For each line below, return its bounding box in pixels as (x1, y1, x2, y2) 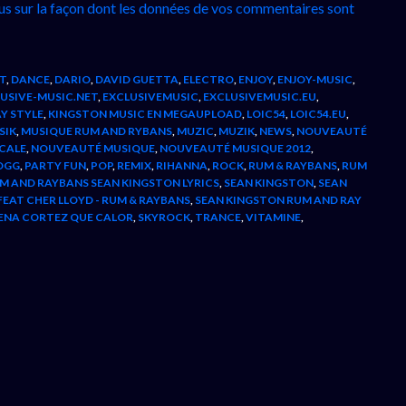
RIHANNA (156, 159, 208, 172)
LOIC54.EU (290, 107, 346, 121)
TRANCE (195, 210, 241, 224)
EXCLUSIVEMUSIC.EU (203, 90, 316, 103)
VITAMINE (246, 210, 301, 224)
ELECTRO (183, 72, 234, 86)
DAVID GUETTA (95, 72, 179, 86)
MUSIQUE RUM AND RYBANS (21, 124, 172, 138)
